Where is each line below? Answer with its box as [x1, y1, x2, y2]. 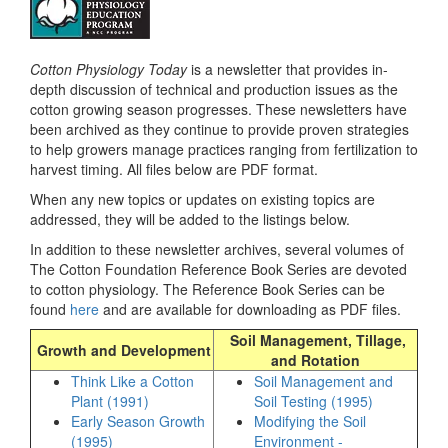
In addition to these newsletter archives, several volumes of [30, 239, 404, 259]
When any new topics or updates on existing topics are [30, 189, 375, 209]
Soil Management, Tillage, [229, 330, 406, 350]
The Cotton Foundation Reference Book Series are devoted [30, 259, 407, 279]
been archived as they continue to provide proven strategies [30, 119, 409, 139]
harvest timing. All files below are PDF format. [30, 159, 318, 179]
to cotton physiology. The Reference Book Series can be [30, 279, 385, 299]
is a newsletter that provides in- [187, 59, 388, 79]
